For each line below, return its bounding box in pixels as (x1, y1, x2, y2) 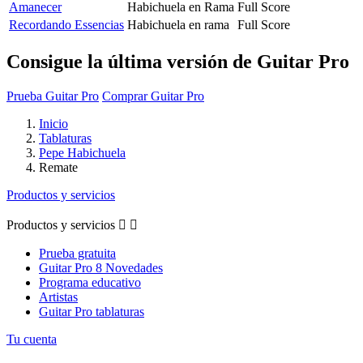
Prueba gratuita (39, 246, 116, 260)
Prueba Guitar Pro (6, 88, 99, 103)
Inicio (39, 116, 68, 130)
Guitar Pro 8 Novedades (39, 260, 163, 275)
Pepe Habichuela (39, 145, 126, 160)
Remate (39, 160, 78, 174)
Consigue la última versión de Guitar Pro (6, 50, 349, 72)
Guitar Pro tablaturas (39, 304, 144, 318)
